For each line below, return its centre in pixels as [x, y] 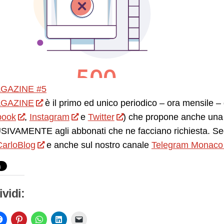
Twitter [101, 117]
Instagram [49, 117]
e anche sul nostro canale [97, 145]
